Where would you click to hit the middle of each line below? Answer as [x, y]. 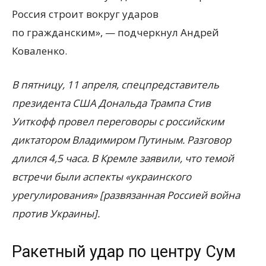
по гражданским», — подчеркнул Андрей [115, 32]
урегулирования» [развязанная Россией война [126, 195]
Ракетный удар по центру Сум [124, 252]
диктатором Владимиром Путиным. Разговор [121, 140]
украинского [161, 177]
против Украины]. [56, 213]
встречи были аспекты [67, 177]
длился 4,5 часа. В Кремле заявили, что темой [123, 158]
